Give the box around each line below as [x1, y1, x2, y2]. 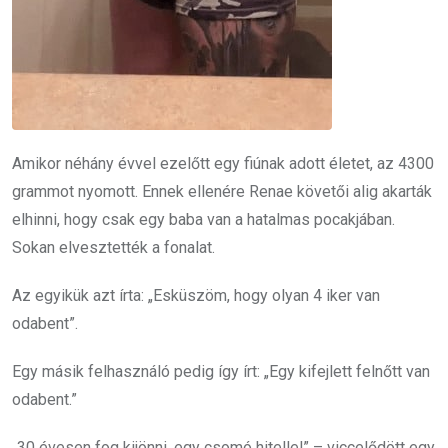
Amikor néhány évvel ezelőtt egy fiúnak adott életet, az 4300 [12, 154, 434, 174]
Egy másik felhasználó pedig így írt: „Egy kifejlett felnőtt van [12, 362, 430, 382]
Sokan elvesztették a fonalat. [12, 238, 215, 258]
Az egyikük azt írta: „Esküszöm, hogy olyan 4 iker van [12, 286, 380, 306]
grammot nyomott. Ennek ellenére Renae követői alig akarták [12, 182, 432, 202]
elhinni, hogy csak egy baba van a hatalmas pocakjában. [12, 210, 395, 230]
